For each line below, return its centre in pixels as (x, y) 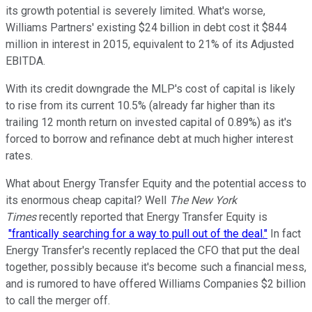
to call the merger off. (58, 300)
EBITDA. (25, 61)
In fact (284, 233)
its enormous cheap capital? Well (87, 200)
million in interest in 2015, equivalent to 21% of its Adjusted (150, 44)
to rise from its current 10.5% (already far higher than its (140, 105)
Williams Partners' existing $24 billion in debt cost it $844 (146, 27)
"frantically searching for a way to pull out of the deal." (138, 233)
